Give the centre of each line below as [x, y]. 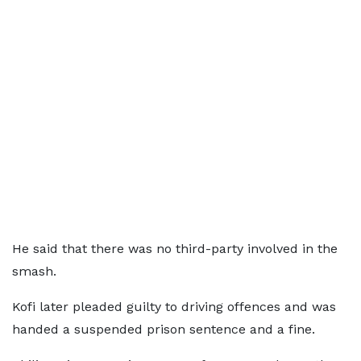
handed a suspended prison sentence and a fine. [164, 329]
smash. [34, 271]
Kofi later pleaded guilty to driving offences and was [174, 307]
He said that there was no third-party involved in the [175, 249]
